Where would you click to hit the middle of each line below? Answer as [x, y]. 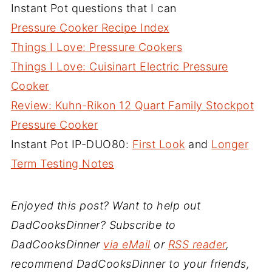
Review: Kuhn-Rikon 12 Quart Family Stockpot [132, 106]
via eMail [127, 245]
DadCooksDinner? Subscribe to [93, 225]
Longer [230, 144]
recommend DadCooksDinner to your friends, [130, 264]
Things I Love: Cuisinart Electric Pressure [119, 67]
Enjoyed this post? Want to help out [106, 206]
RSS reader [197, 245]
